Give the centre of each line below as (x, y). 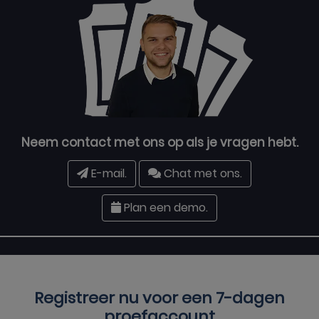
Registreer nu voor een (125, 298)
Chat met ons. (202, 173)
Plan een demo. (164, 208)
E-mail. (108, 173)
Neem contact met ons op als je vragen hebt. (159, 142)
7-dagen (250, 298)
